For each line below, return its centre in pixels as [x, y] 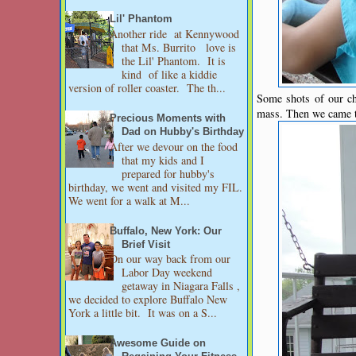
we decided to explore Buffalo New [148, 300]
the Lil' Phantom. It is [174, 61]
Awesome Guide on [158, 344]
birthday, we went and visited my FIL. [155, 187]
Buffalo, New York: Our [166, 231]
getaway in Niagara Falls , [181, 286]
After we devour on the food [174, 146]
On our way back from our [170, 259]
